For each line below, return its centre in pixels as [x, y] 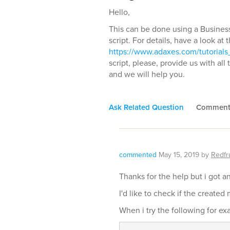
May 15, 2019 [179, 155]
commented [138, 155]
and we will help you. [147, 74]
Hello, [119, 12]
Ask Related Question [146, 107]
